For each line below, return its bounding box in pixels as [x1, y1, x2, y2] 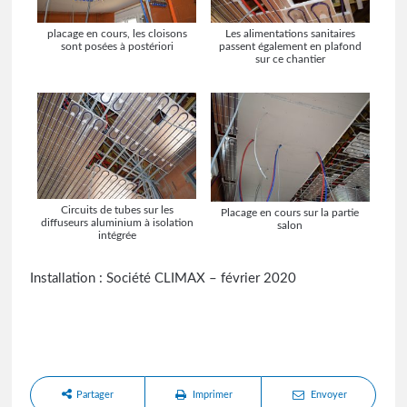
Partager [76, 389, 114, 400]
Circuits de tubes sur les [60, 203, 174, 215]
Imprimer [193, 389, 233, 400]
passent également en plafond [218, 40, 362, 52]
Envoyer [310, 389, 347, 400]
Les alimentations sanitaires [224, 27, 355, 39]
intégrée [97, 229, 136, 241]
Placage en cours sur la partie [221, 206, 360, 218]
